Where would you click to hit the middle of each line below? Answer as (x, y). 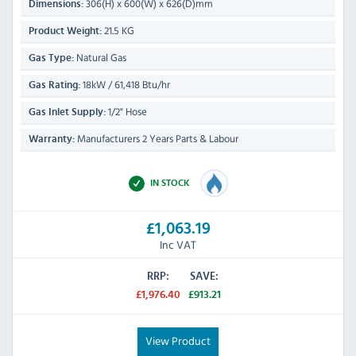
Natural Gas (100, 58)
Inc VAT (178, 245)
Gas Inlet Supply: (67, 113)
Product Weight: (65, 32)
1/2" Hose (126, 112)
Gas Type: (51, 59)
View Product (178, 341)
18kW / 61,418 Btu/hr (125, 85)
